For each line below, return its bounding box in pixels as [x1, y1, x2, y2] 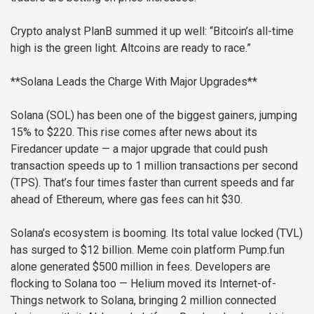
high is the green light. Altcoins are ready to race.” [11, 41, 251, 55]
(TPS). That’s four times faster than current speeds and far [11, 175, 294, 189]
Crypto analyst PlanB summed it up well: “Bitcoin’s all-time [11, 24, 294, 38]
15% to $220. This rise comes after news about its [11, 125, 257, 139]
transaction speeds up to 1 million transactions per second [11, 158, 298, 172]
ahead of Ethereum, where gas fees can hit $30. [11, 192, 243, 206]
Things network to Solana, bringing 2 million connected [11, 293, 276, 307]
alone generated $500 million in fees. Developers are [11, 259, 271, 273]
